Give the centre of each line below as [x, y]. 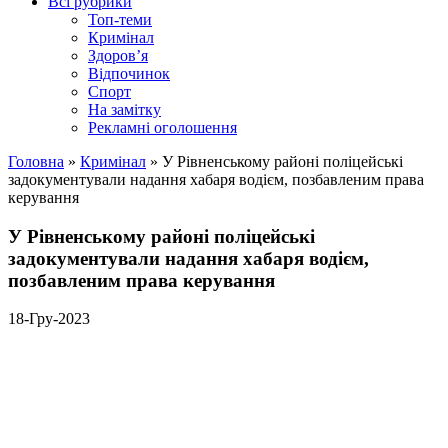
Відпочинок [129, 73]
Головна [36, 161]
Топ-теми [120, 19]
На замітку [124, 109]
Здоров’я [118, 55]
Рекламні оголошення [162, 127]
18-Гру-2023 [49, 319]
